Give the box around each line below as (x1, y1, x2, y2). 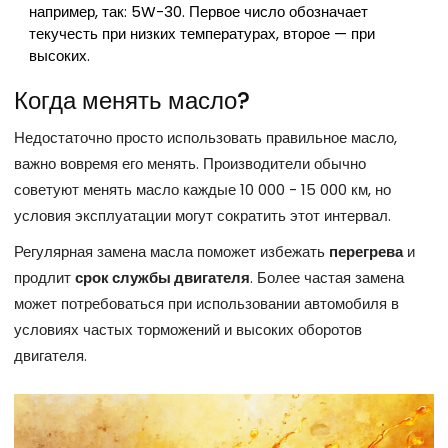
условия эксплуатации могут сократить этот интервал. (14, 205, 391, 227)
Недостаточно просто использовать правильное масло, (14, 127, 397, 149)
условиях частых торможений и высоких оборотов (14, 319, 362, 341)
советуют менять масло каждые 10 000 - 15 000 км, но (14, 179, 391, 201)
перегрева (329, 241, 403, 263)
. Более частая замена (250, 267, 404, 289)
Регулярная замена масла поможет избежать (14, 241, 329, 263)
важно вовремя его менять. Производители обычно (14, 153, 366, 175)
